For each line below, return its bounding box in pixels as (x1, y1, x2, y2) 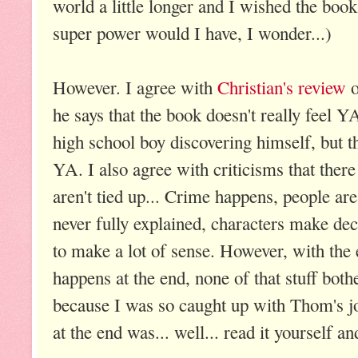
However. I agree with (53, 74, 217, 99)
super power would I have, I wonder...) (53, 20, 332, 45)
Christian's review (217, 74, 346, 99)
